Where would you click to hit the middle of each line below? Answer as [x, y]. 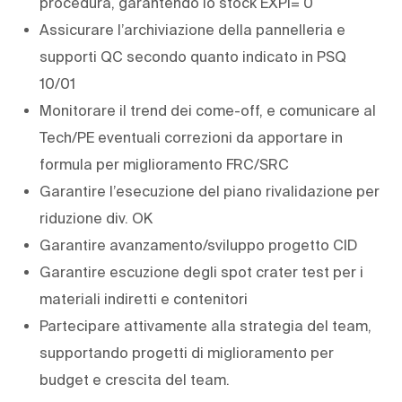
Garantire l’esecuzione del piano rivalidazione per [210, 191]
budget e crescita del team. [135, 379]
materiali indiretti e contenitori [144, 298]
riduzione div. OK [96, 218]
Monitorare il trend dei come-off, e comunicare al [208, 110]
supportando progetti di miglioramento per [187, 352]
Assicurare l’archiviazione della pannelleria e [192, 29]
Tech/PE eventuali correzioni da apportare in [191, 137]
